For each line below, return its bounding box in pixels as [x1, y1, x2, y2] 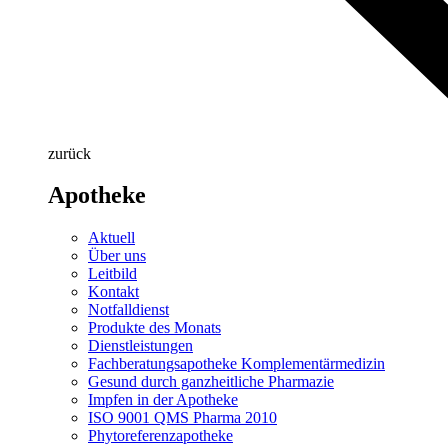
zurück [48, 144, 91, 162]
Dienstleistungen [88, 337, 193, 355]
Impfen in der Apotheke [88, 391, 238, 409]
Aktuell [88, 229, 135, 247]
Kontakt [88, 283, 139, 301]
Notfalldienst [88, 301, 169, 319]
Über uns [88, 247, 146, 265]
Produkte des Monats [88, 319, 221, 337]
